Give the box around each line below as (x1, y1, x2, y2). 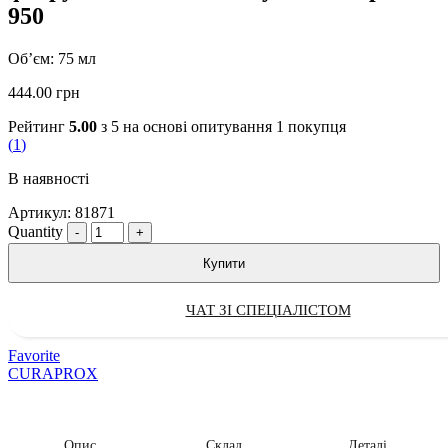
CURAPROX (8, 365, 98, 383)
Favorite (8, 347, 60, 365)
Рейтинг (8, 118, 69, 136)
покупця (284, 118, 346, 136)
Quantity (8, 223, 63, 241)
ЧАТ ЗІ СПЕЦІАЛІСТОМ (185, 301, 351, 318)
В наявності (8, 170, 89, 188)
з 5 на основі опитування (97, 118, 276, 136)
